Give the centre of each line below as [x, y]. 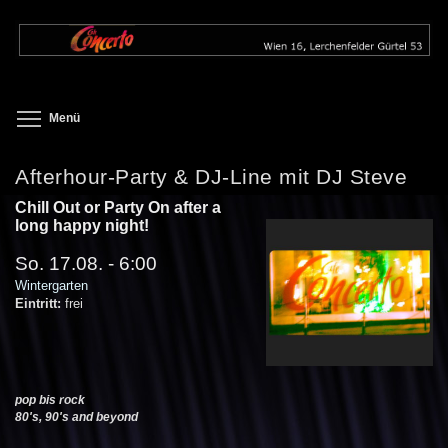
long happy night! [82, 225]
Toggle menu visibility [175, 117]
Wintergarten [51, 285]
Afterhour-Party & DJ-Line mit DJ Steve [211, 176]
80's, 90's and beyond [76, 416]
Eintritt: [40, 303]
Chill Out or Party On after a [118, 207]
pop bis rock [50, 399]
